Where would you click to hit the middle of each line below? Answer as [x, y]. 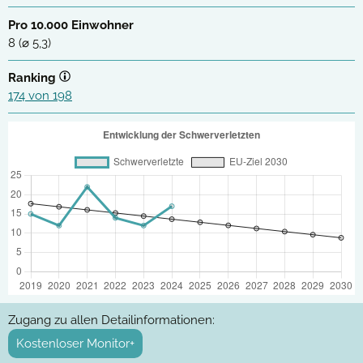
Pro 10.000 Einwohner [71, 26]
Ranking [34, 78]
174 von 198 [40, 96]
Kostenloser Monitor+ [75, 344]
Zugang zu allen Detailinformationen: [111, 320]
